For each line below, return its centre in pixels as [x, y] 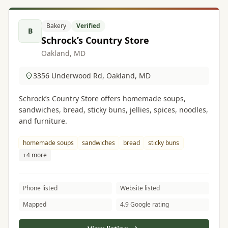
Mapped [35, 204]
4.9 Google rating [145, 204]
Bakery [56, 26]
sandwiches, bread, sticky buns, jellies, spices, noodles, [113, 110]
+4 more [35, 155]
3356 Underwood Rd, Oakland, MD [92, 76]
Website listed [140, 188]
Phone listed [40, 188]
